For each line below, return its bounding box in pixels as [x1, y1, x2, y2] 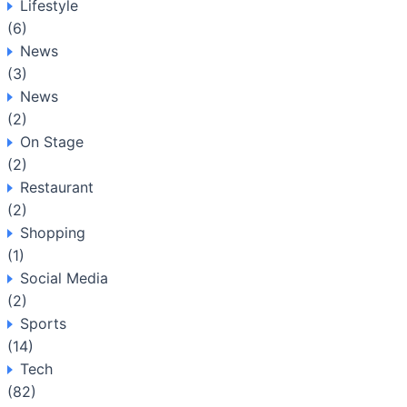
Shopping [20, 223, 85, 242]
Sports [20, 314, 66, 333]
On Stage [20, 133, 84, 151]
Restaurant [20, 178, 94, 196]
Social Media [20, 269, 108, 287]
